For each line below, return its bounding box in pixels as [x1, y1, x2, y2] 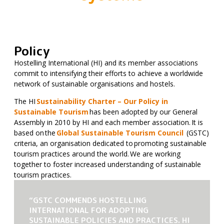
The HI [14, 96, 36, 106]
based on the [14, 128, 56, 138]
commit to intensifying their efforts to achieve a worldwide [14, 68, 203, 78]
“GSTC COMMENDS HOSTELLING [29, 194, 146, 206]
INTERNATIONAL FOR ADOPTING [29, 204, 148, 216]
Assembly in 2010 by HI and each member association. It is [14, 117, 203, 127]
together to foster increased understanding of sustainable [14, 159, 201, 169]
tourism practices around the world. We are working [14, 149, 180, 159]
